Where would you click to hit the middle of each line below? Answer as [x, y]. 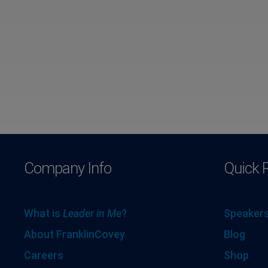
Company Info [68, 168]
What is [43, 213]
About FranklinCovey [74, 234]
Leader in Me [92, 213]
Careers [44, 255]
